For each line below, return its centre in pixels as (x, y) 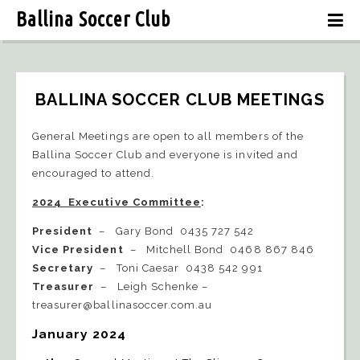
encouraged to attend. (93, 173)
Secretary (63, 268)
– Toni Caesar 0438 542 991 (178, 268)
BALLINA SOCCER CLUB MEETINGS (180, 100)
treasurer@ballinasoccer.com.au (123, 305)
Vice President (78, 250)
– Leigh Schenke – (151, 286)
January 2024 (80, 334)
